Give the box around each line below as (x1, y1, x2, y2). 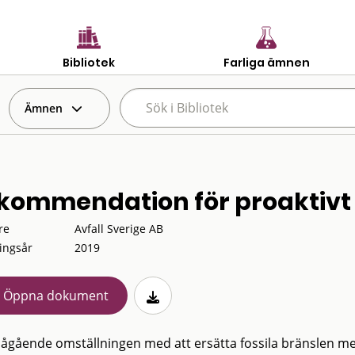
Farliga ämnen (223, 54, 310, 71)
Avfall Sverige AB (74, 221, 163, 236)
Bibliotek (63, 54, 115, 71)
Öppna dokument (2, 287, 109, 304)
